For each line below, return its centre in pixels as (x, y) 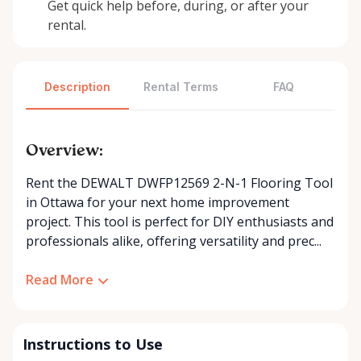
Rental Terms (180, 86)
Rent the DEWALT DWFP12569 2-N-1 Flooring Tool (179, 183)
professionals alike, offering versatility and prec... (174, 241)
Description (77, 86)
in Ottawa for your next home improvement (158, 202)
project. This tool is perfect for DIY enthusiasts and (180, 222)
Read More (60, 280)
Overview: (64, 151)
